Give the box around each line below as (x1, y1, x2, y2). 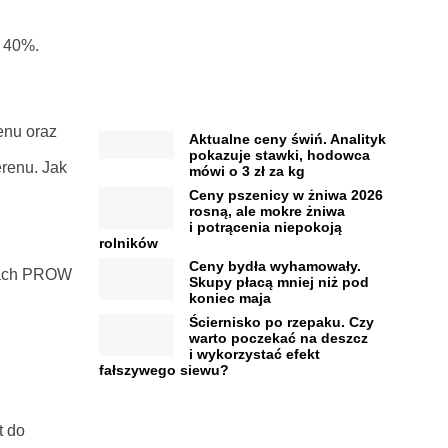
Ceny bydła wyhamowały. (188, 258, 361, 275)
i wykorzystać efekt (188, 345, 320, 362)
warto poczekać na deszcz (188, 329, 368, 346)
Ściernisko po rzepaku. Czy (188, 313, 374, 330)
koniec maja (188, 290, 271, 307)
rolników (98, 234, 158, 251)
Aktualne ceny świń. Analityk (188, 131, 386, 148)
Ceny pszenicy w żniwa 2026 (188, 186, 383, 203)
